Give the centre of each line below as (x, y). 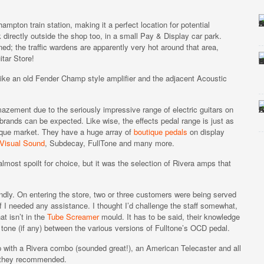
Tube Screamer (73, 217)
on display (206, 132)
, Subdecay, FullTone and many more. (110, 143)
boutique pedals (161, 132)
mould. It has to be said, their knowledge (169, 217)
